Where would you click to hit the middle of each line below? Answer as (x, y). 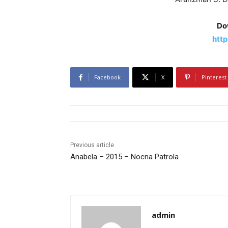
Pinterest (214, 77)
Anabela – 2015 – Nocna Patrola (124, 157)
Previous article (92, 145)
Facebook (107, 77)
